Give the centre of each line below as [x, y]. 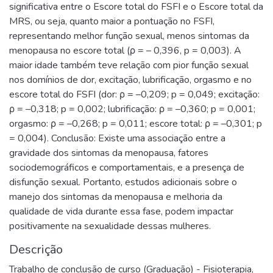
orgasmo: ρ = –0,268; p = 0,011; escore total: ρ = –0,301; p [136, 123]
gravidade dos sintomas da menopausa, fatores [109, 153]
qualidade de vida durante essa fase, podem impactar [121, 211]
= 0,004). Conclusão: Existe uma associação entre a [117, 138]
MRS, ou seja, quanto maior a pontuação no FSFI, [112, 21]
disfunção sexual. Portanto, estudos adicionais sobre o [123, 182]
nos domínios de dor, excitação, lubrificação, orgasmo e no [130, 80]
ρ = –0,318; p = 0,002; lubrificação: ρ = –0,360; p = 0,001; [132, 109]
